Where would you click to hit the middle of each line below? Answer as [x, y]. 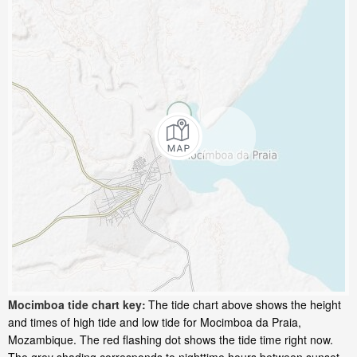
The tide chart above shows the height [245, 305]
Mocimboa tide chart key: [77, 305]
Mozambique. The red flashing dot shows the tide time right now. [171, 340]
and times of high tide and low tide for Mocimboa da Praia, [155, 322]
